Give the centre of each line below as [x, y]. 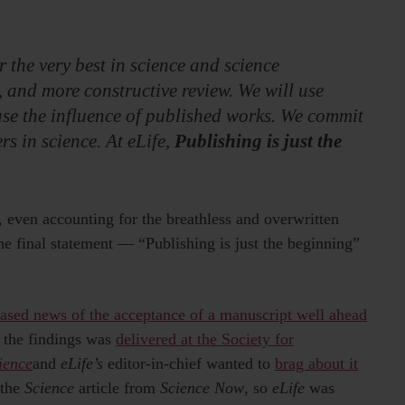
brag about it [316, 364]
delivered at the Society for [205, 339]
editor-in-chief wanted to [191, 364]
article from [117, 388]
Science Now [202, 388]
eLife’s [82, 364]
